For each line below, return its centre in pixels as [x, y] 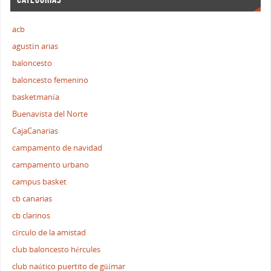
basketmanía [36, 97]
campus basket [40, 182]
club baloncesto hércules [57, 250]
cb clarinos [31, 216]
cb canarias [32, 199]
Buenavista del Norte [50, 114]
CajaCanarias [35, 131]
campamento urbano [51, 165]
